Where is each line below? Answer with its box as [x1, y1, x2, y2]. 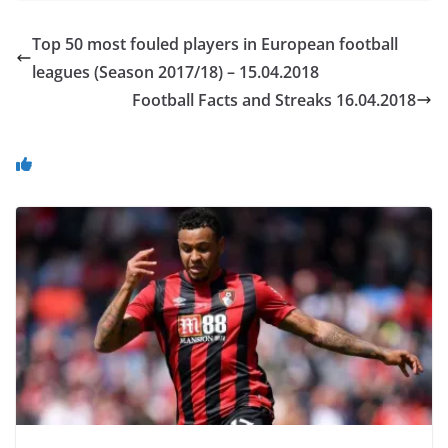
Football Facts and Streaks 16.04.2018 [132, 88, 416, 111]
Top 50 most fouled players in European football [32, 32, 398, 55]
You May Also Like [42, 142, 248, 177]
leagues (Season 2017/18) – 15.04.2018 [32, 60, 319, 83]
